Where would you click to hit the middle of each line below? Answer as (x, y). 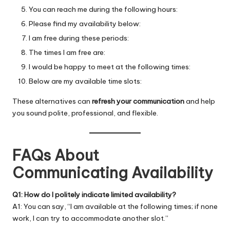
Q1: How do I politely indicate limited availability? (94, 195)
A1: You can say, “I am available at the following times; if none (115, 207)
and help (200, 101)
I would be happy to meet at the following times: (110, 67)
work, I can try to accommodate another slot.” (90, 218)
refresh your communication (138, 101)
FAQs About (56, 155)
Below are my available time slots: (85, 81)
